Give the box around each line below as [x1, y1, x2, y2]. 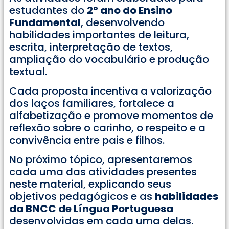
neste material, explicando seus [9, 177, 171, 192]
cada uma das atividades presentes [9, 165, 197, 179]
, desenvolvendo [81, 15, 165, 30]
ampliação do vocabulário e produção [9, 52, 209, 66]
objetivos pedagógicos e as [9, 189, 155, 204]
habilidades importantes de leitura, [9, 27, 189, 42]
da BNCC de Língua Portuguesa [9, 201, 173, 216]
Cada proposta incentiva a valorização [9, 84, 212, 99]
